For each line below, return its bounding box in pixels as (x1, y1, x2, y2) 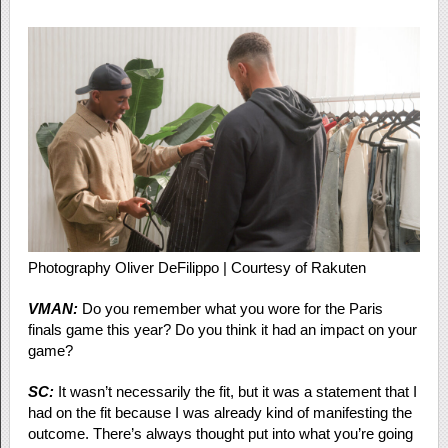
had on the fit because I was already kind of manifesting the (27, 404, 412, 422)
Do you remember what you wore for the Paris (77, 300, 383, 318)
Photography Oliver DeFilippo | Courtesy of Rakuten (27, 259, 366, 277)
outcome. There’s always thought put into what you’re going (27, 425, 413, 443)
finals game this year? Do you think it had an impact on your (27, 321, 417, 339)
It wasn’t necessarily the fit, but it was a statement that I (57, 383, 417, 401)
